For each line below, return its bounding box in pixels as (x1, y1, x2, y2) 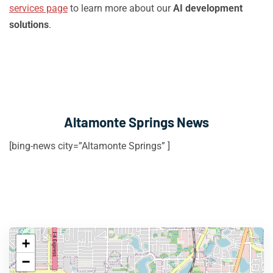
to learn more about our (68, 2, 173, 14)
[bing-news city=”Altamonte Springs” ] (9, 140, 170, 152)
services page (9, 2, 68, 14)
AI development (173, 2, 243, 14)
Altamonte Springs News (64, 114, 209, 130)
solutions (9, 19, 49, 30)
